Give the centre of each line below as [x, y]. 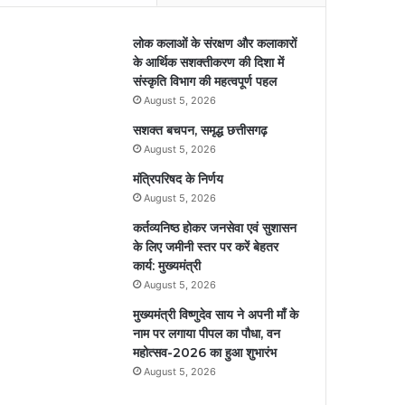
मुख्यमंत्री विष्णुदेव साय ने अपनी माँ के [216, 314]
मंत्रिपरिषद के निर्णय [179, 179]
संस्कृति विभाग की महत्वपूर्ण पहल [205, 81]
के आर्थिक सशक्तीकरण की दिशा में [209, 62]
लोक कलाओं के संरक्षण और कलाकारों [215, 43]
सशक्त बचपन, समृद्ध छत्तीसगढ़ [201, 130]
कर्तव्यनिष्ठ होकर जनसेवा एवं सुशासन [215, 227]
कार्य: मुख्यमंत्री [167, 265]
